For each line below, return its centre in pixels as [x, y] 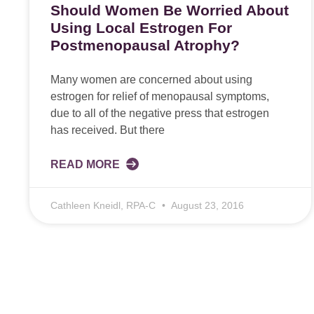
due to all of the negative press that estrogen [160, 114]
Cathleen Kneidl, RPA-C [104, 206]
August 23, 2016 [206, 206]
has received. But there [108, 130]
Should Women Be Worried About [170, 11]
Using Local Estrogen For [141, 28]
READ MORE [87, 165]
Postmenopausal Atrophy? [145, 46]
